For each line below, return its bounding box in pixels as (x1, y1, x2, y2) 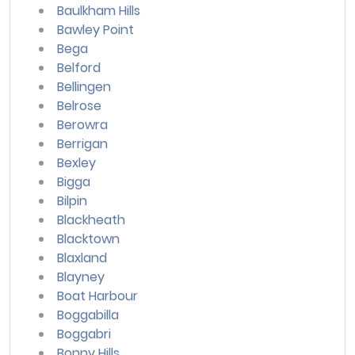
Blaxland (57, 248, 107, 267)
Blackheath (57, 210, 125, 229)
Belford (57, 58, 101, 77)
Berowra (57, 115, 108, 134)
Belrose (57, 96, 101, 115)
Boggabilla (57, 305, 119, 324)
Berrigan (57, 134, 108, 153)
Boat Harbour (57, 286, 138, 305)
